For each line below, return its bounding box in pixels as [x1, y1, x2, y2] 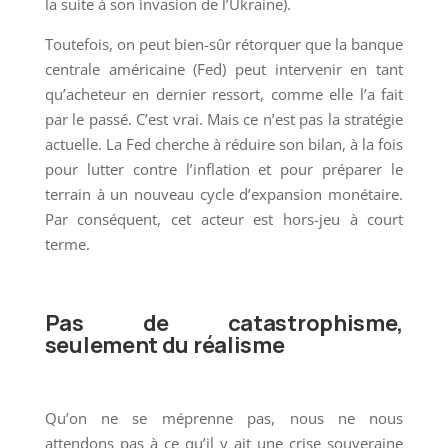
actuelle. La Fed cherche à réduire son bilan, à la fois [44, 133, 404, 154]
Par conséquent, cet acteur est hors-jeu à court [44, 208, 404, 229]
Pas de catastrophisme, [44, 307, 404, 338]
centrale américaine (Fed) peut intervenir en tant [44, 58, 404, 79]
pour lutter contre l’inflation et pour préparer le [44, 158, 404, 179]
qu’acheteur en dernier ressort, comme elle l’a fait [44, 83, 404, 104]
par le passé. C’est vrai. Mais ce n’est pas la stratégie [44, 108, 404, 129]
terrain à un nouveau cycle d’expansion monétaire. [44, 183, 404, 204]
